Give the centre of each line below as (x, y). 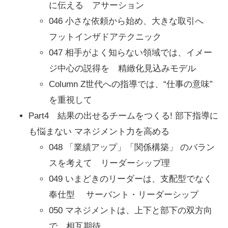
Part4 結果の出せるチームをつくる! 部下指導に (123, 116)
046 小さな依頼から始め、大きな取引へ (131, 21)
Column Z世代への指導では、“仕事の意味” (131, 84)
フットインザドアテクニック (105, 37)
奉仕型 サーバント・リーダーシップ (124, 194)
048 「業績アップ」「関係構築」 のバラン (132, 147)
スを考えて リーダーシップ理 (109, 163)
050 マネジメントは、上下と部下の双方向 (131, 210)
